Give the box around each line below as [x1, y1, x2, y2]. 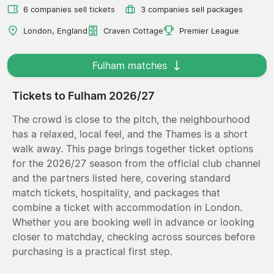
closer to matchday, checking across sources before [12, 230, 255, 243]
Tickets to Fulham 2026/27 [12, 89, 155, 102]
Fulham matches [92, 59, 167, 72]
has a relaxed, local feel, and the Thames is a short [12, 127, 248, 140]
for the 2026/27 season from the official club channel [12, 157, 261, 169]
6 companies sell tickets [23, 4, 115, 14]
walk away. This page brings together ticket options [12, 142, 253, 155]
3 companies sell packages [141, 4, 243, 14]
